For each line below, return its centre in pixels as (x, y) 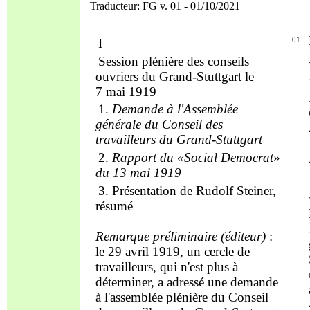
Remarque (122, 236)
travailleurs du (136, 140)
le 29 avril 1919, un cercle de (172, 251)
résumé (114, 206)
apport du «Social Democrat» (200, 158)
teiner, (260, 190)
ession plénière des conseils (177, 61)
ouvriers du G (132, 76)
